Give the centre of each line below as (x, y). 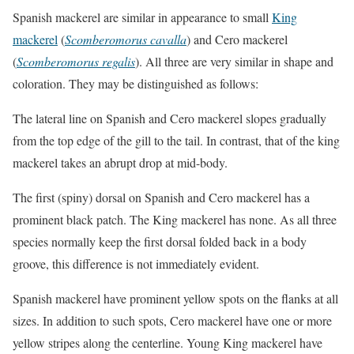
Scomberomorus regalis (76, 61)
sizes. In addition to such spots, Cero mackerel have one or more (172, 320)
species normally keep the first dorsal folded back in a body (160, 241)
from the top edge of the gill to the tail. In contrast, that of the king (176, 140)
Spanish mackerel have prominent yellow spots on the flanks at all (175, 298)
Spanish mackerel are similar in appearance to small (142, 17)
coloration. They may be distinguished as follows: (136, 83)
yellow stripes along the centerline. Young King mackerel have (168, 342)
